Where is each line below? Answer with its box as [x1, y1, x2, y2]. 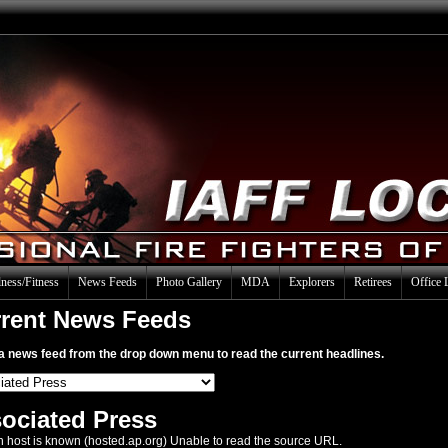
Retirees [354, 275, 392, 289]
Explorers [289, 275, 335, 289]
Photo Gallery [156, 275, 222, 289]
